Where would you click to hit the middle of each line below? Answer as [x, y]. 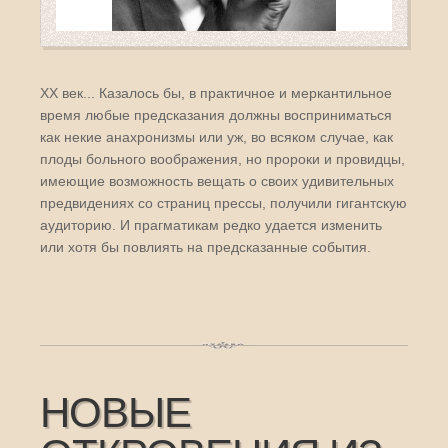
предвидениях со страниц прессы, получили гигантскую [223, 202]
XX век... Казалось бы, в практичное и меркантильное [216, 92]
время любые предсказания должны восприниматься [216, 114]
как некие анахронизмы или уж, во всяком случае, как [216, 136]
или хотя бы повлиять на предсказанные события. [205, 246]
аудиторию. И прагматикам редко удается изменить [211, 224]
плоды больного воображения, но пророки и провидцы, [222, 158]
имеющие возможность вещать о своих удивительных [217, 180]
